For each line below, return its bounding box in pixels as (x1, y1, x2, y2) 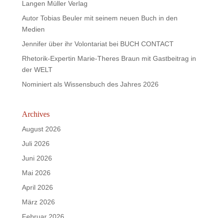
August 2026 (21, 125, 61, 133)
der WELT (21, 66, 53, 73)
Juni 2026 (21, 154, 52, 162)
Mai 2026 (21, 169, 51, 177)
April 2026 (21, 183, 53, 191)
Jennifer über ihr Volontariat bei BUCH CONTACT (21, 40, 174, 48)
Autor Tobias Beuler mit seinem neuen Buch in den (21, 14, 178, 22)
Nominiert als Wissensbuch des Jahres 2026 (21, 80, 159, 88)
